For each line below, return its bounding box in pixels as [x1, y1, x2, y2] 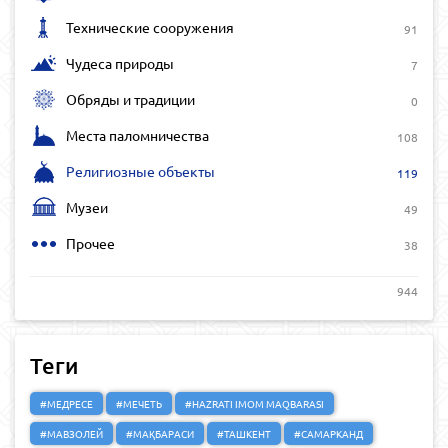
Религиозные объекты [66, 162, 215, 180]
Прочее [66, 234, 115, 252]
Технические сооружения [66, 18, 234, 36]
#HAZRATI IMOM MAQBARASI [185, 396, 324, 411]
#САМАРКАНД [294, 426, 363, 441]
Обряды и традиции [66, 90, 195, 108]
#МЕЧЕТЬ [116, 396, 162, 411]
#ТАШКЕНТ [217, 426, 271, 441]
